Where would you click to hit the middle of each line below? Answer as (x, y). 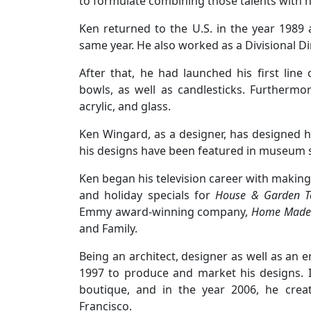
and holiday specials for (148, 195)
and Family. (108, 229)
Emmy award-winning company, (165, 212)
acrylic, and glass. (125, 107)
